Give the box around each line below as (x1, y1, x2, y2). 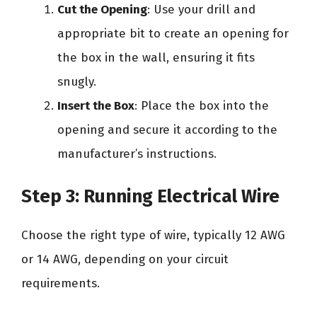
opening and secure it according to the (57, 122, 277, 137)
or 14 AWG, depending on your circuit (21, 252, 229, 267)
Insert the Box (57, 98, 134, 113)
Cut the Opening (57, 1, 147, 17)
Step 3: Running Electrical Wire (21, 185, 279, 207)
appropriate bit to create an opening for (57, 25, 289, 41)
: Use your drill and (147, 1, 255, 17)
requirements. (21, 276, 100, 291)
